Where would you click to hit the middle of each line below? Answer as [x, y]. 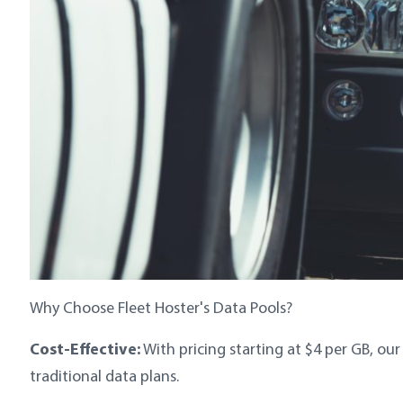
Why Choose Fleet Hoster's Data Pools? [163, 307]
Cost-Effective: [85, 348]
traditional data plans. [106, 376]
